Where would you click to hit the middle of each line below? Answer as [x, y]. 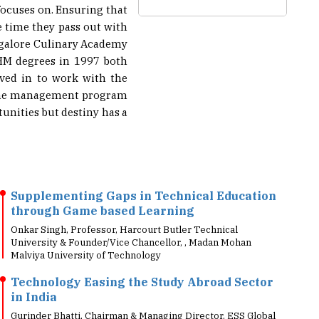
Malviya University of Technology [86, 234]
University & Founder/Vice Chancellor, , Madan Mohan [131, 221]
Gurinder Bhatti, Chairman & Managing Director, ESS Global [143, 294]
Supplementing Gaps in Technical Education [143, 174]
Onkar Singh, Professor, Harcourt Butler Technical [124, 208]
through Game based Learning [103, 189]
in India [34, 276]
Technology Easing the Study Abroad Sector [142, 261]
